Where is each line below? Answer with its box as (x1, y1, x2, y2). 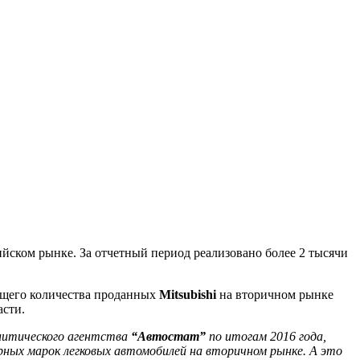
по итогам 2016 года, (206, 329, 326, 343)
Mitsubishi (159, 287, 216, 301)
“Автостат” (131, 329, 206, 343)
